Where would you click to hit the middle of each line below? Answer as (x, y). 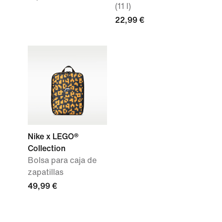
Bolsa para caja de (62, 160)
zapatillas (46, 172)
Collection (47, 148)
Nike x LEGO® (53, 137)
